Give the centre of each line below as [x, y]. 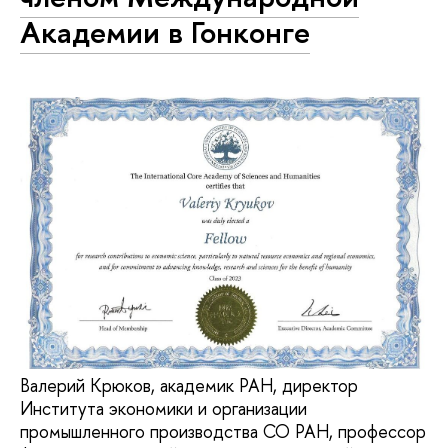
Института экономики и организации [163, 408]
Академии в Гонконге [165, 32]
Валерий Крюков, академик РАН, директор [189, 385]
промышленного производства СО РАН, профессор [223, 431]
